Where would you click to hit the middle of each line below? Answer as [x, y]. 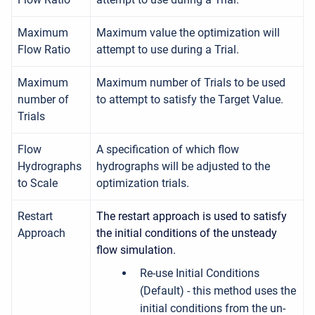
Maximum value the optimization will [188, 33]
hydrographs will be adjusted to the [183, 167]
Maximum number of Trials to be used [191, 83]
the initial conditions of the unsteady [187, 233]
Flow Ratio [44, 50]
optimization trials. [143, 184]
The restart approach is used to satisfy [192, 217]
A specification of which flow [168, 150]
